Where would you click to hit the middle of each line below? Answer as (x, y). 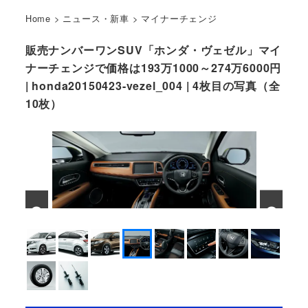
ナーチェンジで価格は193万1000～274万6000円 (153, 68)
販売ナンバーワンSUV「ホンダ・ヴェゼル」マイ (153, 50)
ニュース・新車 (96, 18)
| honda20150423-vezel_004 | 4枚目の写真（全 (153, 86)
